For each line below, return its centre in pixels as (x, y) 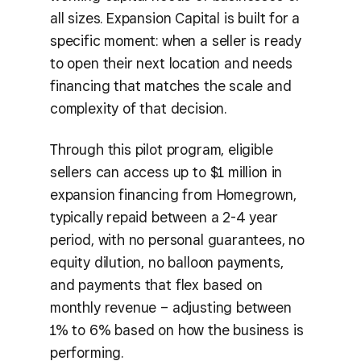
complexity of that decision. (138, 109)
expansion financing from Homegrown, (173, 194)
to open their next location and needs (171, 64)
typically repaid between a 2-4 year (164, 217)
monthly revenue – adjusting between (171, 307)
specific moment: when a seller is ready (176, 41)
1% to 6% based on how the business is (177, 330)
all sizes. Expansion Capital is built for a (175, 19)
